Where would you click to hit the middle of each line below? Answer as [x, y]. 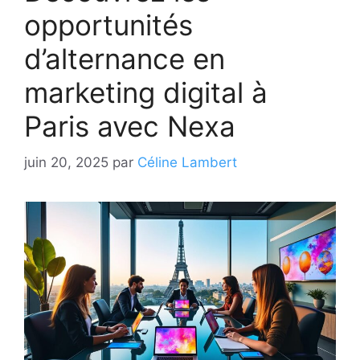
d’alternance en [125, 59]
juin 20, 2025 [66, 162]
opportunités [108, 25]
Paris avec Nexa [130, 127]
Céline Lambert [187, 162]
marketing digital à [146, 93]
